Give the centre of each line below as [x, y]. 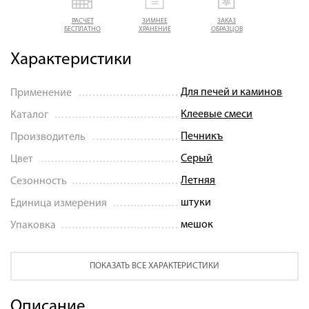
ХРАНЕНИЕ [154, 29]
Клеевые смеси [217, 114]
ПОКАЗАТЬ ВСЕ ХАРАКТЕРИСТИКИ [154, 266]
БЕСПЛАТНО [82, 29]
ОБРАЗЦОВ [227, 29]
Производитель [48, 137]
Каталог [29, 115]
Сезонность [39, 181]
